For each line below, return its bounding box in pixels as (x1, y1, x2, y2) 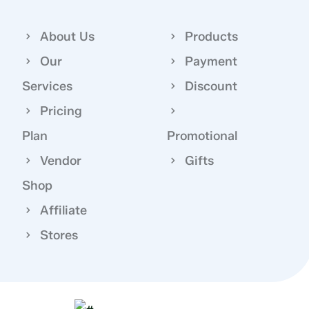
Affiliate (40, 202, 88, 218)
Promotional (167, 128, 238, 143)
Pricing (40, 103, 83, 119)
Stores (40, 227, 79, 243)
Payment (185, 53, 238, 69)
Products (185, 28, 239, 44)
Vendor (40, 152, 82, 168)
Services (22, 78, 73, 94)
